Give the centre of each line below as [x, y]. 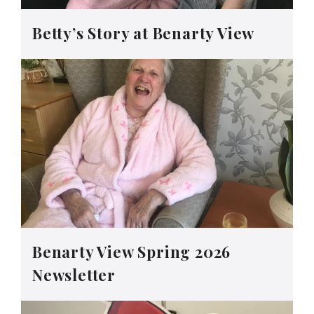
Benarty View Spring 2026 [132, 251]
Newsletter [74, 274]
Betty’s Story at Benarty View [145, 33]
